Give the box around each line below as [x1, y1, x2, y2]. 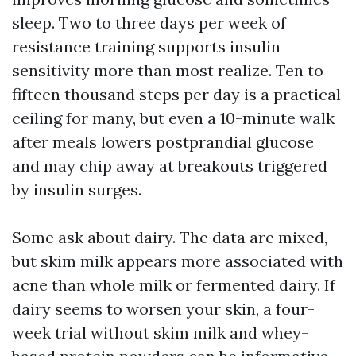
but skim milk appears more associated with [12, 251, 343, 272]
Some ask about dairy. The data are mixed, [12, 227, 327, 248]
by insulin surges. [12, 180, 141, 200]
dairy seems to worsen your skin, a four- [12, 299, 315, 319]
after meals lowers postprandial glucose [12, 132, 314, 153]
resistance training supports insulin [12, 37, 281, 57]
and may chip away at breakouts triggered [12, 156, 327, 176]
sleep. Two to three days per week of [12, 13, 286, 33]
